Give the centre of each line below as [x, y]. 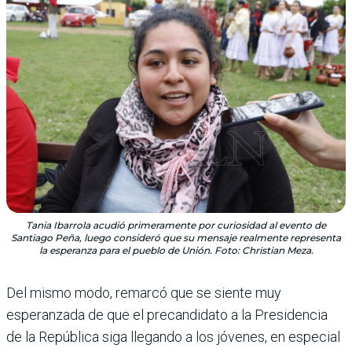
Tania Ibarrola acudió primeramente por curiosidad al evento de [176, 225]
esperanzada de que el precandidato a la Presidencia [167, 315]
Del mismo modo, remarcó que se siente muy [144, 293]
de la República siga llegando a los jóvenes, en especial [173, 337]
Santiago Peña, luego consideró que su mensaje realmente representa [176, 238]
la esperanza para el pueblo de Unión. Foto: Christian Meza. [176, 251]
